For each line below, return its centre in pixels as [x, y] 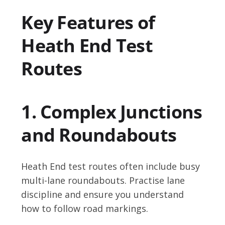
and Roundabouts [99, 135]
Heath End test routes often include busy [111, 166]
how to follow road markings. [85, 209]
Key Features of [88, 23]
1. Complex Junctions [112, 112]
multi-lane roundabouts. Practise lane [103, 181]
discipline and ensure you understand [103, 195]
